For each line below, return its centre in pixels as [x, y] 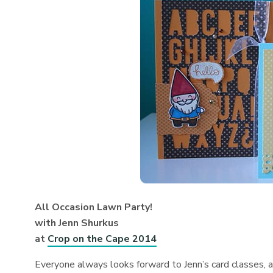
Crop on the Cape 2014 [102, 239]
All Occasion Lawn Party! [94, 207]
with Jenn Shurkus [77, 223]
